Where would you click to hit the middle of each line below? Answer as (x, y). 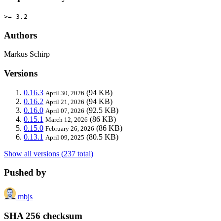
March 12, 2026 (67, 119)
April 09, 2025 (65, 137)
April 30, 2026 (65, 93)
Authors (20, 35)
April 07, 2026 (65, 110)
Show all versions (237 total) (49, 153)
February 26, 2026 (70, 128)
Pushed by (25, 173)
